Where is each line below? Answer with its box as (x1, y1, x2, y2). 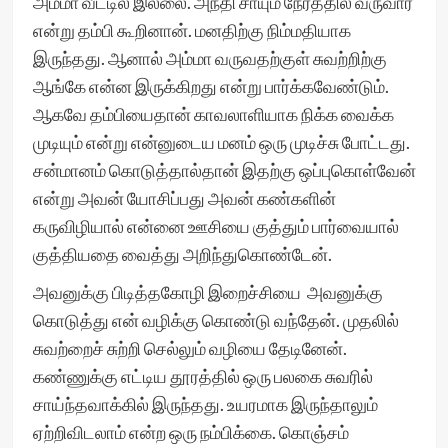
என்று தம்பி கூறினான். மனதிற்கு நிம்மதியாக (32, 19, 351, 41)
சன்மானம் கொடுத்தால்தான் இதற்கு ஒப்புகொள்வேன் (32, 159, 416, 181)
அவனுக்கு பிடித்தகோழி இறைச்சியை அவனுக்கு (32, 281, 383, 303)
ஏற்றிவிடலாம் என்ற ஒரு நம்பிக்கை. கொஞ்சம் (32, 421, 349, 443)
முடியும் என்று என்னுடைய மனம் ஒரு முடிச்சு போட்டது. (32, 131, 410, 153)
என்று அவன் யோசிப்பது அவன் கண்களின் (32, 187, 336, 209)
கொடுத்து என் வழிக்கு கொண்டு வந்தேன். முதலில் (32, 309, 399, 331)
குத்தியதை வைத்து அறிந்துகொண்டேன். (32, 243, 335, 265)
